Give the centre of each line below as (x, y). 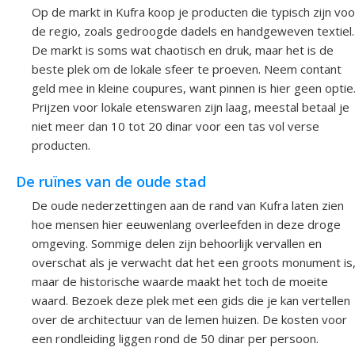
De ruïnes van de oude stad (111, 182)
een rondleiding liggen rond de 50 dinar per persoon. (175, 339)
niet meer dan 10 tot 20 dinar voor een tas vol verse (176, 126)
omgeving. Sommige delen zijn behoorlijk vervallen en (177, 244)
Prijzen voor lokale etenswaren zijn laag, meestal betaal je (191, 107)
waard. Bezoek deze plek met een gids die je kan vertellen (191, 301)
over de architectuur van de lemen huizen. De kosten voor (189, 320)
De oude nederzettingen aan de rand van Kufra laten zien (188, 206)
